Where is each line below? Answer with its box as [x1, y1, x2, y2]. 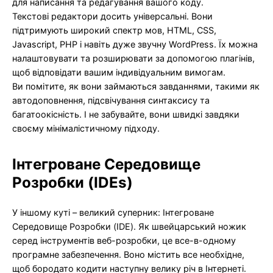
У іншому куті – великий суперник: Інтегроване [12, 207, 214, 218]
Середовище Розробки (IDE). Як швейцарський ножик [12, 221, 246, 232]
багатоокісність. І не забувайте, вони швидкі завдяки [12, 108, 239, 119]
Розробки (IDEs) [12, 174, 133, 192]
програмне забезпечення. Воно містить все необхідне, [12, 249, 244, 260]
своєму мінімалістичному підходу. [12, 122, 160, 133]
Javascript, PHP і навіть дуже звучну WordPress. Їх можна [12, 38, 258, 49]
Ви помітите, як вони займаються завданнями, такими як [12, 80, 260, 91]
